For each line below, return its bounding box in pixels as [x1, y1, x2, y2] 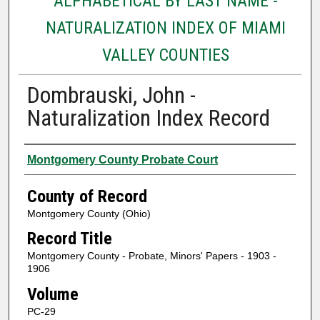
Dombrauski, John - [26, 81, 196, 109]
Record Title [26, 229, 112, 249]
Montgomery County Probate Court [26, 153, 218, 166]
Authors [24, 147, 80, 168]
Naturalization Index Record [26, 104, 270, 131]
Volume [26, 284, 79, 304]
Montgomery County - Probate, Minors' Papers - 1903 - [26, 250, 276, 262]
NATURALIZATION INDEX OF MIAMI [45, 17, 286, 38]
